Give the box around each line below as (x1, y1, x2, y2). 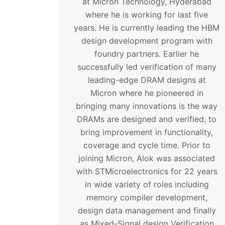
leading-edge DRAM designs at (87, 74, 206, 85)
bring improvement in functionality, (80, 127, 213, 137)
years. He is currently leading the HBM (74, 22, 219, 33)
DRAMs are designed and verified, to (77, 114, 216, 124)
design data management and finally (77, 205, 216, 215)
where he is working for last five (85, 9, 208, 20)
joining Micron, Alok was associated (78, 153, 215, 163)
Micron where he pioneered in (90, 87, 203, 98)
